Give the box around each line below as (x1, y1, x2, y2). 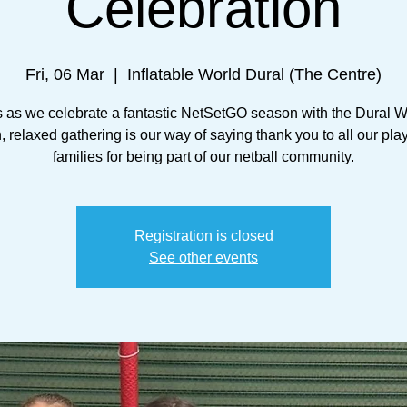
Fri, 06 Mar (25, 65, 104, 84)
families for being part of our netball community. (53, 148, 354, 164)
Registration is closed (134, 227, 273, 243)
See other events (149, 249, 258, 265)
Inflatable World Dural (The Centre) (127, 65, 382, 84)
